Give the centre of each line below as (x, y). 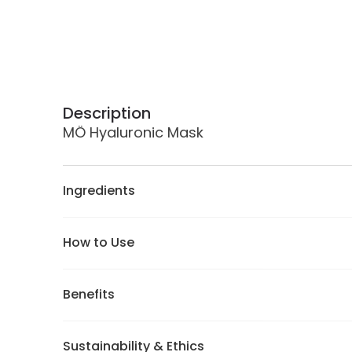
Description (107, 113)
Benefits (89, 294)
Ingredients (99, 191)
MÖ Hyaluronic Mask (133, 132)
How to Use (99, 242)
